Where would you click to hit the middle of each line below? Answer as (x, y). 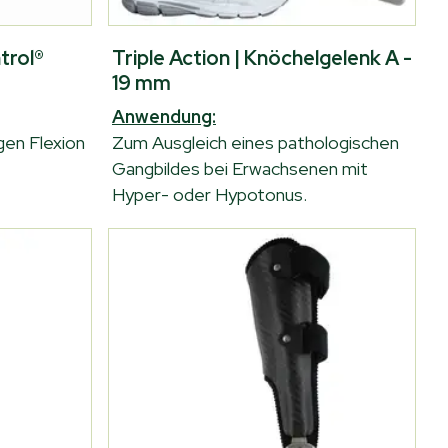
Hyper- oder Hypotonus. (209, 194)
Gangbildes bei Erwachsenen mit (240, 168)
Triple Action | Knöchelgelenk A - (262, 58)
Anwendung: (164, 116)
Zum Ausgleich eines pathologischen (255, 142)
